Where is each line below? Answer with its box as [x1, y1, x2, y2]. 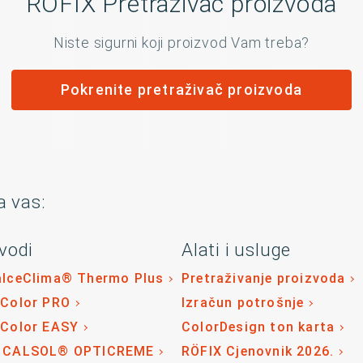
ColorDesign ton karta [181, 319, 335, 335]
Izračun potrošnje [181, 295, 305, 310]
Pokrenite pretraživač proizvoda [60, 81, 303, 98]
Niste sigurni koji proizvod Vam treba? [53, 34, 310, 51]
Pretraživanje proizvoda [181, 271, 346, 286]
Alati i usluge [181, 239, 292, 260]
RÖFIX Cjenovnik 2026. [181, 344, 335, 359]
